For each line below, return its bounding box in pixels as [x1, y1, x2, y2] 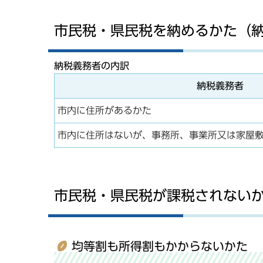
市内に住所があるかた [58, 105, 151, 115]
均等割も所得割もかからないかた [72, 240, 248, 252]
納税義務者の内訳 [54, 60, 129, 70]
